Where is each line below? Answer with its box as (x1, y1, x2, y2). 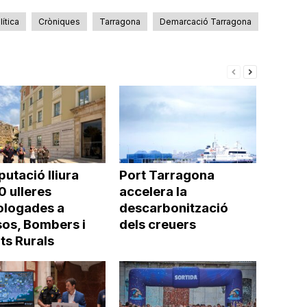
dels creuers (119, 216, 196, 232)
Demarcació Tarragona (159, 16, 251, 27)
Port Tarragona (119, 167, 214, 183)
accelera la (119, 183, 187, 199)
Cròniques (38, 16, 80, 27)
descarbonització (119, 199, 228, 216)
